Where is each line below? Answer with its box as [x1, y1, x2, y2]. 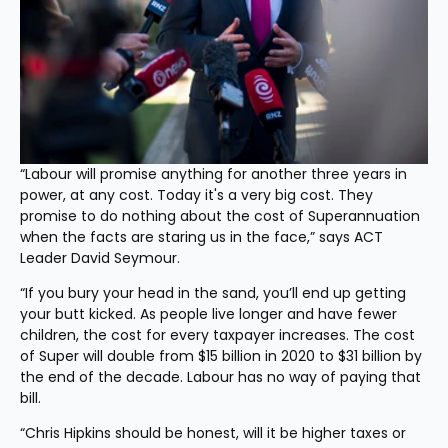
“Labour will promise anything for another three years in [20, 164, 407, 184]
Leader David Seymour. [20, 248, 180, 268]
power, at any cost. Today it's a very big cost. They [20, 185, 373, 205]
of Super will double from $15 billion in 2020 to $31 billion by [20, 346, 422, 366]
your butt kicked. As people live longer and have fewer [20, 304, 397, 324]
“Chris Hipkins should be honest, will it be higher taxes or [20, 423, 406, 443]
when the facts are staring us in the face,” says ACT [20, 227, 383, 247]
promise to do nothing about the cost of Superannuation [20, 206, 420, 226]
